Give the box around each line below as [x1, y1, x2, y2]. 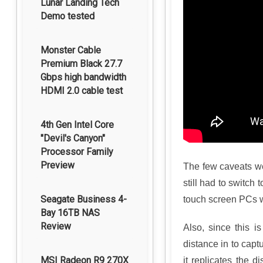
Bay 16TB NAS [41, 207, 100, 218]
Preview [41, 160, 75, 171]
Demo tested [41, 11, 95, 22]
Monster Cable [41, 45, 101, 56]
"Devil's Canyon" [41, 133, 105, 144]
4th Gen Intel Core [41, 119, 114, 130]
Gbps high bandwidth [41, 72, 126, 83]
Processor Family [41, 146, 113, 157]
